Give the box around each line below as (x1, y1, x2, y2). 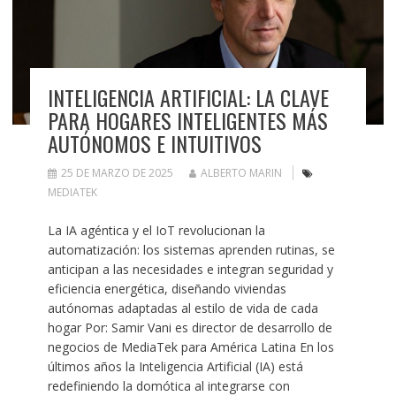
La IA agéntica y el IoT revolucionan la (47, 222, 265, 240)
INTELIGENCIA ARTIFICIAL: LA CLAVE (47, 81, 329, 114)
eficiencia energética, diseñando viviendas (47, 280, 286, 298)
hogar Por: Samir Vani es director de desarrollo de (47, 319, 332, 337)
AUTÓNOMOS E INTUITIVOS (47, 127, 262, 160)
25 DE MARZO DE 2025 (60, 165, 173, 181)
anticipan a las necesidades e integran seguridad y (47, 261, 333, 278)
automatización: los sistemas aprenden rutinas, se (47, 241, 335, 259)
